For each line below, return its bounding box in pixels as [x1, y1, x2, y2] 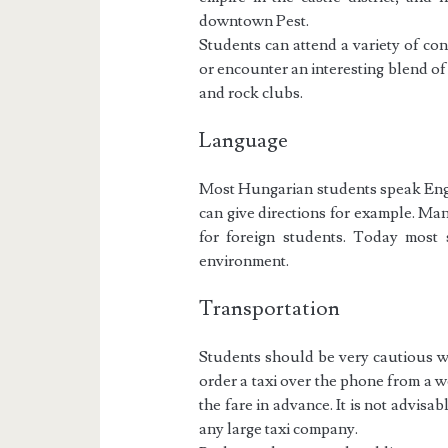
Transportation [199, 295, 341, 323]
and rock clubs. [199, 83, 304, 104]
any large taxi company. [199, 419, 359, 440]
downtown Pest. [199, 11, 310, 32]
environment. [199, 251, 290, 272]
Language [199, 127, 289, 155]
